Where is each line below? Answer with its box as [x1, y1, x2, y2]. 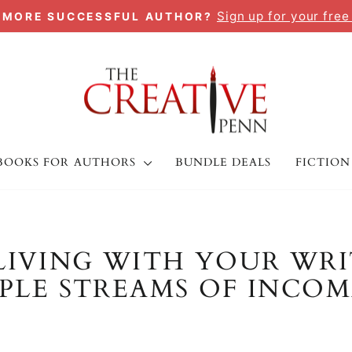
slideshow [174, 47, 247, 64]
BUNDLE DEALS [174, 154, 272, 170]
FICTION [295, 154, 350, 170]
